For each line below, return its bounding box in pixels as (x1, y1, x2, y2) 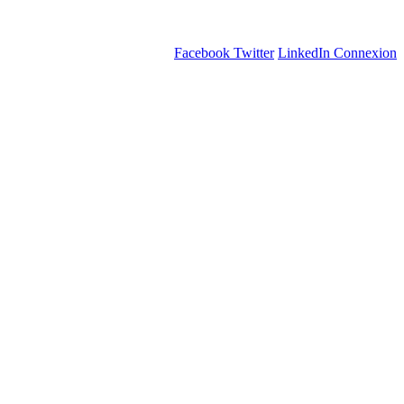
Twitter (234, 45, 274, 60)
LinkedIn (278, 45, 330, 60)
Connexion (334, 45, 397, 60)
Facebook (174, 45, 230, 60)
